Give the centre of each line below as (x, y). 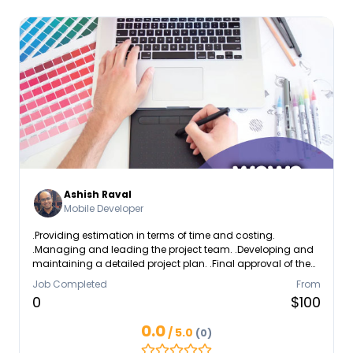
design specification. (83, 278)
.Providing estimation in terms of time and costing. (154, 235)
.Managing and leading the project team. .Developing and (173, 249)
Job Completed (70, 284)
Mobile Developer (104, 208)
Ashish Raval (98, 194)
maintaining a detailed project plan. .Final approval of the (171, 264)
